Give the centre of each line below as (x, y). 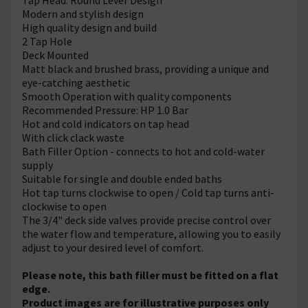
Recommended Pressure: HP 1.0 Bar (105, 110)
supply (37, 165)
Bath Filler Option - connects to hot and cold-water (143, 151)
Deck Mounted (55, 55)
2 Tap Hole (47, 41)
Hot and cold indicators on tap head (106, 123)
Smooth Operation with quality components (127, 96)
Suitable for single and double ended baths (122, 178)
